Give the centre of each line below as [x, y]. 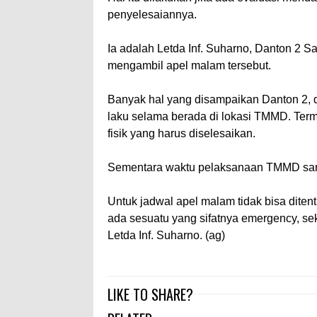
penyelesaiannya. [152, 15]
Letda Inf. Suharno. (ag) [166, 236]
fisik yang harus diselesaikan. [181, 134]
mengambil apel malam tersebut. [189, 66]
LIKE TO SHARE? [150, 294]
